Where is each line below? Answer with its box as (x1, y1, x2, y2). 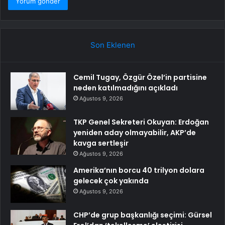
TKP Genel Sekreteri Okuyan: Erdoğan (73, 117, 209, 127)
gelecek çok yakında (73, 175, 149, 186)
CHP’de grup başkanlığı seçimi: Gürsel (73, 209, 212, 220)
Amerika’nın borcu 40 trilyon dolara (73, 165, 204, 175)
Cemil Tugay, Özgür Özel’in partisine (73, 72, 207, 82)
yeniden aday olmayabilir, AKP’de (73, 127, 196, 138)
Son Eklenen (90, 40, 135, 50)
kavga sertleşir (73, 138, 129, 148)
